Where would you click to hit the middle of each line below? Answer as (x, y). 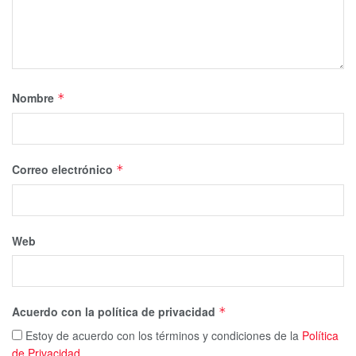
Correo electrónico (64, 169)
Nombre (35, 97)
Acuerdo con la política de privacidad (115, 311)
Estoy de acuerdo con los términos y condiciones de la (162, 335)
